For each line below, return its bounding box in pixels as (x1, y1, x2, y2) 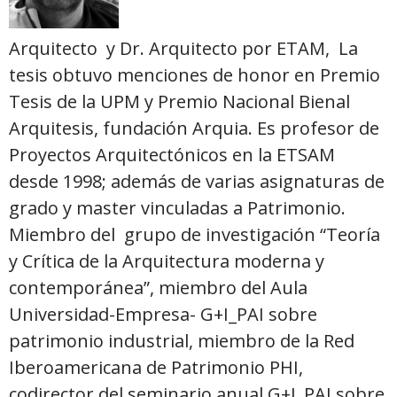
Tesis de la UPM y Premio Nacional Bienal (9, 89, 350, 113)
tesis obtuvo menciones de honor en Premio (9, 62, 380, 87)
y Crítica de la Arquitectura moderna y (9, 248, 324, 273)
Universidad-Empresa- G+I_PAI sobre (9, 301, 317, 326)
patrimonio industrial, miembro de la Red (9, 328, 354, 353)
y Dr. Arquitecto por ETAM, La (106, 35, 358, 60)
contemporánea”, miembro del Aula (9, 275, 307, 300)
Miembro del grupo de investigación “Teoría (9, 222, 380, 246)
